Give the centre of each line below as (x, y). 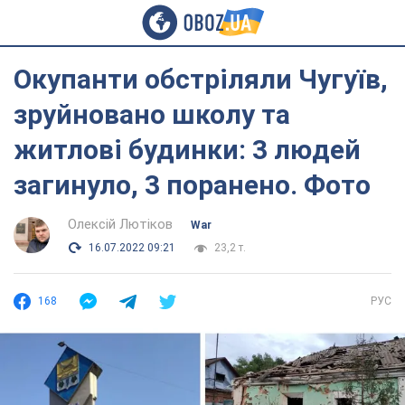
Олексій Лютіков (120, 224)
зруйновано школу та (152, 114)
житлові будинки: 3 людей (187, 150)
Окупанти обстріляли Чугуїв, (201, 79)
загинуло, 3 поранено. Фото (192, 185)
